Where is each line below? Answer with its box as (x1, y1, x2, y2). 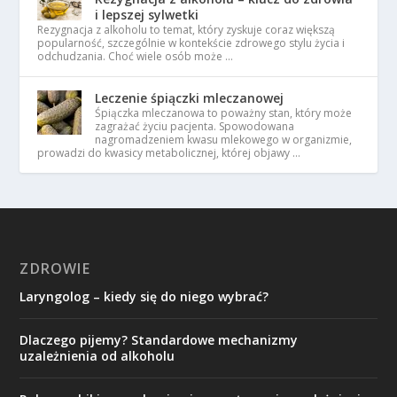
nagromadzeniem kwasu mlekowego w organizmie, (95, 132, 353, 147)
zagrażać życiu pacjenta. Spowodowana (95, 119, 295, 134)
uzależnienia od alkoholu (19, 347, 175, 364)
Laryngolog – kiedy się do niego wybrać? (19, 288, 269, 305)
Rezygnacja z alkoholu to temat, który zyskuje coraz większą (37, 22, 336, 37)
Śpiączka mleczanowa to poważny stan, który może (95, 105, 353, 121)
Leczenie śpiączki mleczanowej (95, 90, 284, 106)
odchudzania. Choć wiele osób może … (37, 49, 234, 64)
